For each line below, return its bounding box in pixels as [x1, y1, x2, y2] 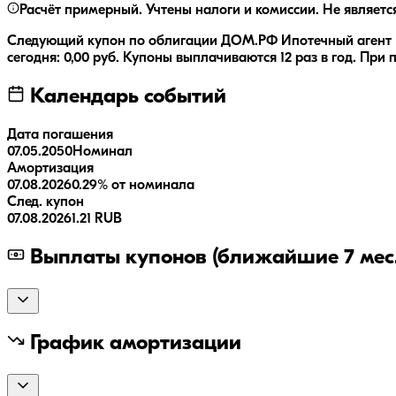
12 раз [280, 51, 317, 66]
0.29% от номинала [72, 178, 194, 193]
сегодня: [7, 51, 64, 66]
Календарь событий [25, 87, 226, 108]
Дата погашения [7, 127, 113, 142]
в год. [317, 51, 356, 66]
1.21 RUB [72, 211, 122, 226]
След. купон [7, 194, 84, 209]
